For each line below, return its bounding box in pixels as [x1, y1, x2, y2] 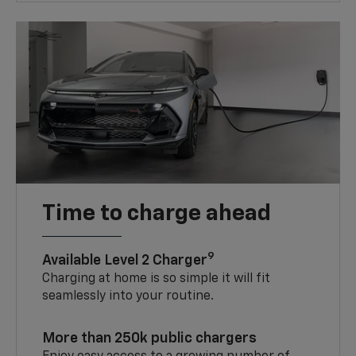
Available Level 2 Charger [42, 253, 208, 269]
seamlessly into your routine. [42, 290, 215, 304]
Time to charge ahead [42, 203, 272, 226]
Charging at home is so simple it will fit [42, 273, 271, 286]
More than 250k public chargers [42, 331, 257, 346]
